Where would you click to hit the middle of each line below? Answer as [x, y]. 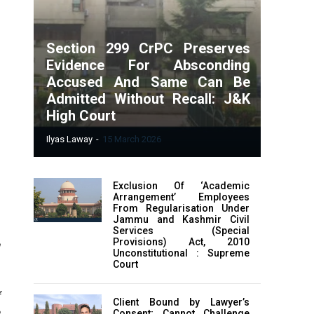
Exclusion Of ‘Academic [181, 186]
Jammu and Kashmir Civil [181, 220]
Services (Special [181, 231]
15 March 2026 [132, 139]
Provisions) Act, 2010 [181, 242]
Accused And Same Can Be [148, 82]
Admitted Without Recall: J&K [148, 99]
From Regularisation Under [181, 209]
